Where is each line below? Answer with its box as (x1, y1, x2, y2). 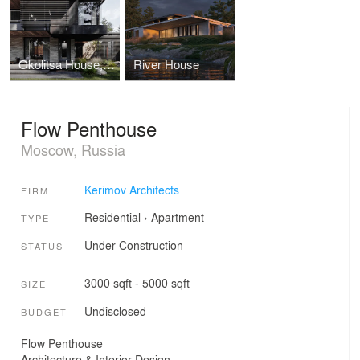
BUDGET (21, 305, 67, 318)
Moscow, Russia (21, 138, 125, 160)
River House (133, 55, 199, 74)
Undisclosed (84, 302, 146, 319)
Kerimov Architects (84, 182, 179, 198)
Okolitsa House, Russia (103, 55, 116, 74)
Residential (84, 209, 141, 226)
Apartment (150, 209, 204, 226)
